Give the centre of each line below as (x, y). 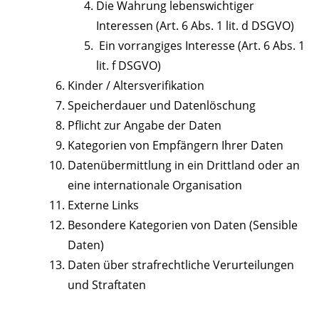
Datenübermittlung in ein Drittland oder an (184, 166)
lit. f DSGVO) (129, 66)
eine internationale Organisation (155, 185)
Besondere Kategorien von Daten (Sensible (183, 225)
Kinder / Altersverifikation (136, 86)
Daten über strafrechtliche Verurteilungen (181, 265)
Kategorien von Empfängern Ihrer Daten (176, 146)
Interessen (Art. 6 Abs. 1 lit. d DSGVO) (195, 26)
